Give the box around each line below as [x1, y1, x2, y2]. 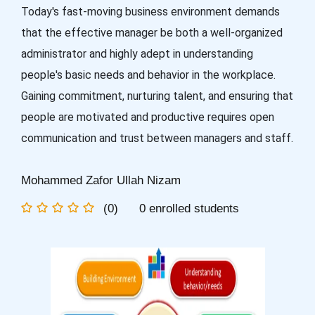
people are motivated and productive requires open [21, 110, 274, 124]
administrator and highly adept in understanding [21, 47, 253, 60]
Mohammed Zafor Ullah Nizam [21, 174, 181, 187]
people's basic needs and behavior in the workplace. [21, 68, 276, 82]
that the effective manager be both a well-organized [21, 26, 283, 39]
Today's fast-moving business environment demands [21, 5, 280, 18]
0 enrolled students [139, 202, 239, 215]
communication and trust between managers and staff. [21, 131, 293, 145]
